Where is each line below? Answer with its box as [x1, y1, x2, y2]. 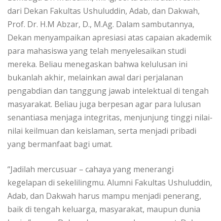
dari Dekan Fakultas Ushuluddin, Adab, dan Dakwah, [7, 5, 200, 17]
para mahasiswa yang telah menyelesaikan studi [7, 45, 186, 57]
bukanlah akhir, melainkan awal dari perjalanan [7, 72, 183, 83]
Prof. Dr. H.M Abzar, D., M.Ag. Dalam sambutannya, [7, 19, 194, 30]
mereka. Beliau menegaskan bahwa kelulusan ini [7, 59, 187, 70]
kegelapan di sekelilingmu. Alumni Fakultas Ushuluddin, [7, 177, 212, 188]
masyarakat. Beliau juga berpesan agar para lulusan [7, 99, 201, 110]
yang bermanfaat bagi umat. [7, 139, 112, 150]
